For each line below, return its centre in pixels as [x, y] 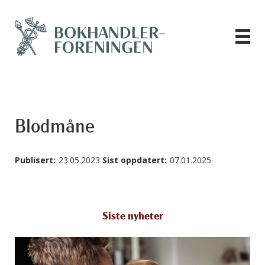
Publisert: [35, 160]
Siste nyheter [132, 217]
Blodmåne [55, 128]
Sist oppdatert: [135, 160]
